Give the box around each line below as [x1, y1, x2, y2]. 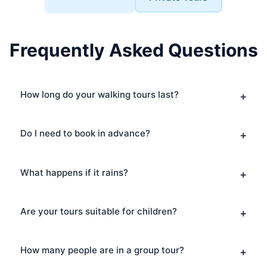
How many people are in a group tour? [20, 244, 184, 256]
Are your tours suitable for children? [20, 205, 177, 217]
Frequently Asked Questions [9, 39, 258, 61]
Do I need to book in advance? [20, 128, 150, 139]
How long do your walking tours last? [20, 89, 179, 100]
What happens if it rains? [20, 166, 128, 178]
